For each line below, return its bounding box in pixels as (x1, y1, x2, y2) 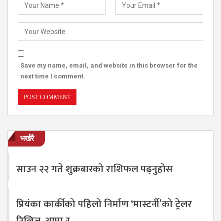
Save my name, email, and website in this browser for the (20, 61, 198, 69)
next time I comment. (20, 72, 85, 80)
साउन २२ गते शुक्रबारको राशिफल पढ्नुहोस (16, 161, 173, 178)
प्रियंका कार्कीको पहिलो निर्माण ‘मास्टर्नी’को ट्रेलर (16, 196, 192, 213)
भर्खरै (20, 133, 34, 143)
